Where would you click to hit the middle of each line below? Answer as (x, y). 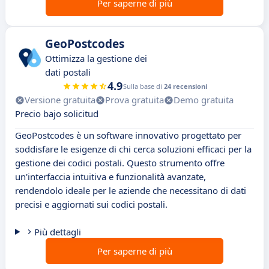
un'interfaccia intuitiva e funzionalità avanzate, (110, 177)
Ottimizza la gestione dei (96, 59)
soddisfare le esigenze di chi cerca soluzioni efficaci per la (133, 149)
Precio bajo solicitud (57, 114)
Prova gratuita (134, 100)
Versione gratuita (60, 100)
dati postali (68, 72)
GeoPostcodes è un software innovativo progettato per (128, 135)
